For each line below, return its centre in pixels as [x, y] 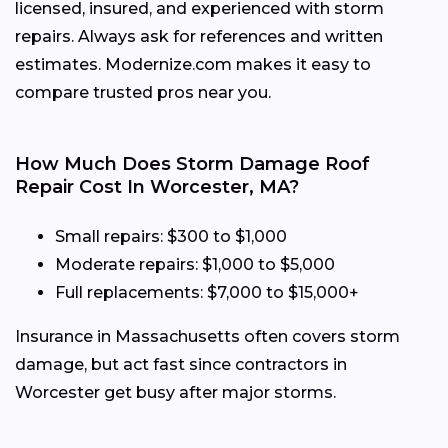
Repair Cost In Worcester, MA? [157, 186]
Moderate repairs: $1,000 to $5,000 [195, 264]
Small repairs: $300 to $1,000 [171, 236]
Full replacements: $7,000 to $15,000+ [207, 292]
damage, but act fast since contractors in [181, 364]
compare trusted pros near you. [143, 92]
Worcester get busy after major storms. [175, 392]
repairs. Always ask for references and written [199, 36]
